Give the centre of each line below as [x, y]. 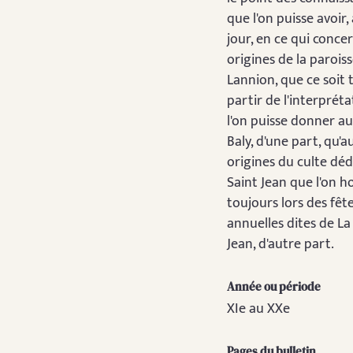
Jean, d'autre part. [281, 245]
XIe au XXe [258, 308]
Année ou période [274, 287]
